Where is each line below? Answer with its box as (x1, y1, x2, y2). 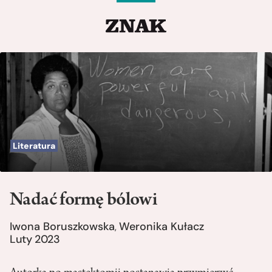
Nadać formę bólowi (10, 191, 157, 211)
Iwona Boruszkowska (10, 219, 115, 234)
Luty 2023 (10, 232, 60, 247)
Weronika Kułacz (119, 219, 204, 234)
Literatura (13, 140, 55, 152)
